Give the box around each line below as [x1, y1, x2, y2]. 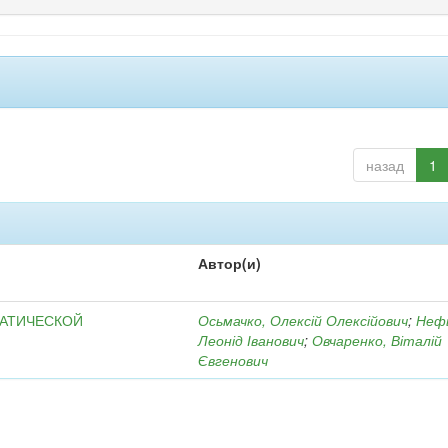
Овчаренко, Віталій [312, 330, 443, 350]
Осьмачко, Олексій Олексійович [198, 310, 409, 330]
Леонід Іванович [198, 330, 305, 350]
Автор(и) [198, 253, 262, 273]
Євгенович [198, 350, 269, 370]
